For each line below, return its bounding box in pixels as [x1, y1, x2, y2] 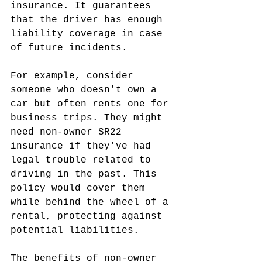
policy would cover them [11, 183, 151, 194]
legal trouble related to [11, 155, 157, 166]
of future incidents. [11, 43, 127, 53]
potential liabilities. [11, 225, 139, 236]
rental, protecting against [11, 211, 168, 222]
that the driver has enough [11, 15, 168, 25]
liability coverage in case [11, 29, 168, 39]
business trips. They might [11, 113, 168, 123]
